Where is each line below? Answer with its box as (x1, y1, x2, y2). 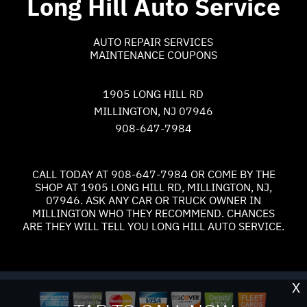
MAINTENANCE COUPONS (89, 48, 217, 62)
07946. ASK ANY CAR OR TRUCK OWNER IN (46, 193, 261, 208)
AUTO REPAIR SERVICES (93, 35, 214, 49)
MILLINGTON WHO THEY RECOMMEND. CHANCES (32, 206, 275, 221)
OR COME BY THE (187, 167, 275, 182)
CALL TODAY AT (32, 167, 111, 182)
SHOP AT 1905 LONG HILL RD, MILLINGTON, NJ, (35, 180, 272, 195)
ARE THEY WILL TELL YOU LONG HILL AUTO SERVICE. (23, 219, 284, 234)
